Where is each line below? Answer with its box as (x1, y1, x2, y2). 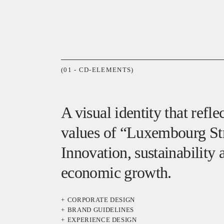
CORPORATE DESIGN (67, 196, 135, 203)
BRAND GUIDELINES (67, 206, 134, 213)
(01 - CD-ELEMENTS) (61, 66, 134, 73)
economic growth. (61, 163, 171, 181)
